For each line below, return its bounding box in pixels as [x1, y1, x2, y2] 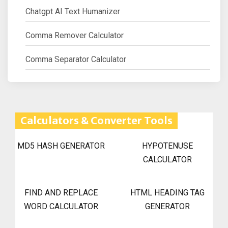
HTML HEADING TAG [130, 188, 205, 198]
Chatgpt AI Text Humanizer [25, 7, 120, 17]
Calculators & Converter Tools [20, 114, 173, 127]
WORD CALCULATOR [23, 202, 98, 212]
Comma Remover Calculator [25, 31, 124, 41]
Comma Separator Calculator [25, 54, 126, 65]
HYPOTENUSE [141, 141, 193, 151]
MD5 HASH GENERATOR [17, 141, 105, 151]
